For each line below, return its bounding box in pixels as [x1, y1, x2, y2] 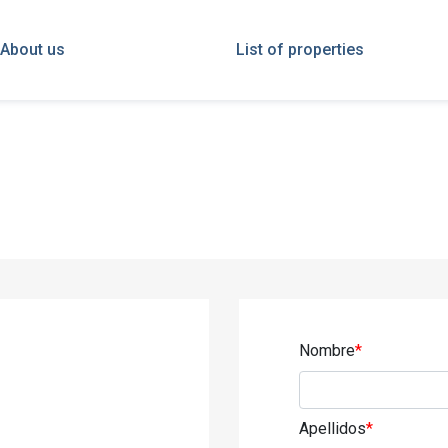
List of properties [235, 40, 364, 59]
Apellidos [299, 419, 366, 438]
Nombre [299, 341, 355, 360]
